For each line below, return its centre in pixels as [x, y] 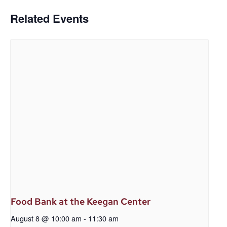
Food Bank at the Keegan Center [81, 201]
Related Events [49, 18]
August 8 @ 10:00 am [46, 218]
